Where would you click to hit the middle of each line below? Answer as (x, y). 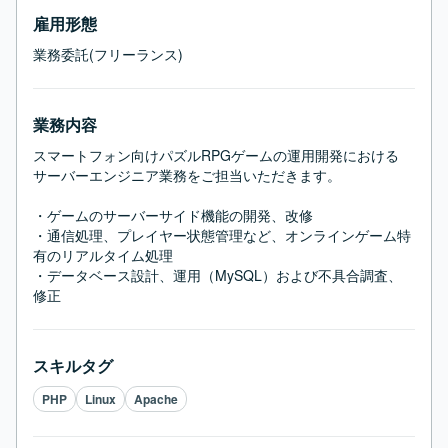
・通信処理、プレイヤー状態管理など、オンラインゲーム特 (222, 235)
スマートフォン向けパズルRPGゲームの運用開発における (216, 155)
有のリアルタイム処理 (103, 255)
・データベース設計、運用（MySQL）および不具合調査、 (217, 275)
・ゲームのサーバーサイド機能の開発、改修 (173, 215)
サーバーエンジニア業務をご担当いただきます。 (187, 175)
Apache (156, 399)
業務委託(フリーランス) (108, 54)
